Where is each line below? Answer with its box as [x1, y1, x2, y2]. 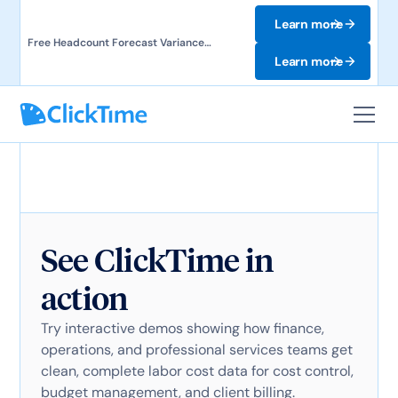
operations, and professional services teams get [40, 340, 353, 359]
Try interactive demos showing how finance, [40, 319, 324, 338]
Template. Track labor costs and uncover [28, 52, 236, 66]
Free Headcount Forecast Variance [28, 36, 205, 50]
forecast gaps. [28, 68, 101, 82]
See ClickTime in [40, 241, 274, 280]
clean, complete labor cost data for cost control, [40, 362, 354, 380]
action [40, 279, 128, 318]
